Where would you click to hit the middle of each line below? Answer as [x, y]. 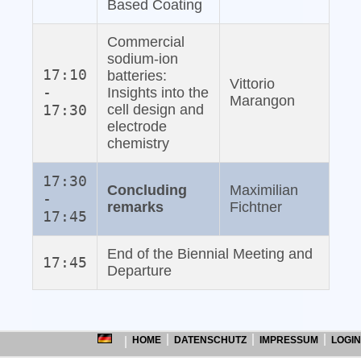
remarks [136, 207]
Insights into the [158, 93]
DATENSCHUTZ [210, 340]
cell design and [156, 110]
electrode [137, 127]
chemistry [139, 144]
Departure [140, 271]
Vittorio [253, 84]
